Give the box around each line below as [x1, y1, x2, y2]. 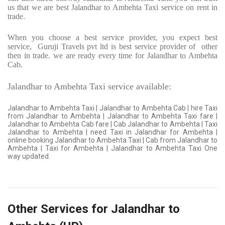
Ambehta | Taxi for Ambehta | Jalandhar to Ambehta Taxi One [8, 144, 217, 153]
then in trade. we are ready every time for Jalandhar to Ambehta [8, 51, 217, 60]
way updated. [8, 152, 50, 161]
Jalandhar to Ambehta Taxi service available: [8, 81, 171, 92]
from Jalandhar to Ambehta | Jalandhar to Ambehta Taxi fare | [8, 112, 217, 121]
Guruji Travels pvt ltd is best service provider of [37, 42, 196, 51]
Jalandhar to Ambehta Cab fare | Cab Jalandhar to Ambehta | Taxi [8, 120, 217, 129]
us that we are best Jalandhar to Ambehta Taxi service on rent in [8, 3, 217, 12]
